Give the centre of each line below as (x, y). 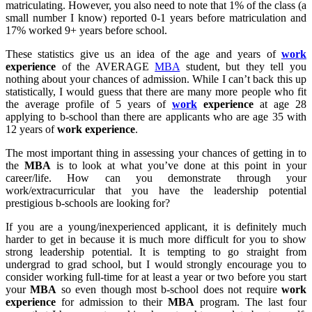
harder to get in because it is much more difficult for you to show (156, 240)
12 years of (31, 130)
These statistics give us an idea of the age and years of (143, 54)
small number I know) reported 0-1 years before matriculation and (156, 18)
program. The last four (250, 302)
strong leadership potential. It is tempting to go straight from (156, 252)
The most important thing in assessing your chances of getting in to (156, 153)
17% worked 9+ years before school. (86, 31)
